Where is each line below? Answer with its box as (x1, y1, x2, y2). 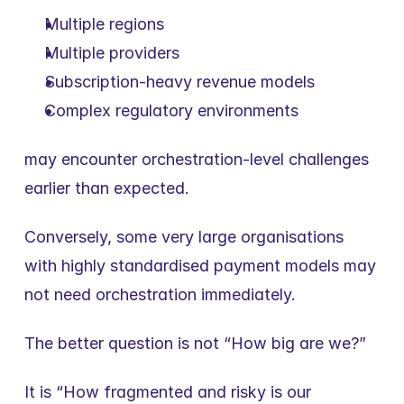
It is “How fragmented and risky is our (24, 382, 311, 401)
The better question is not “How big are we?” (24, 334, 366, 353)
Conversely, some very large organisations (24, 227, 344, 246)
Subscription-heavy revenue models (44, 72, 315, 91)
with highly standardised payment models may (24, 256, 376, 275)
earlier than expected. (24, 179, 189, 197)
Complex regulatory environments (44, 101, 298, 120)
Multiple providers (44, 43, 179, 62)
